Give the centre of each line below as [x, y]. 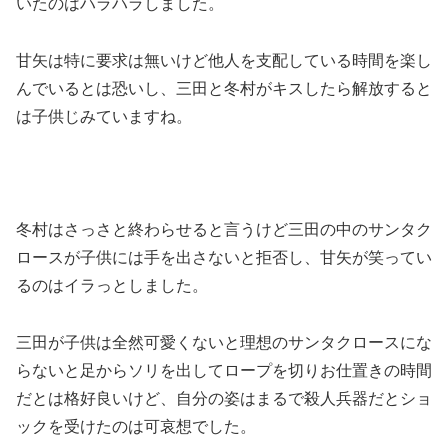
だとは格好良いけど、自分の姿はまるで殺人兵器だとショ [224, 398]
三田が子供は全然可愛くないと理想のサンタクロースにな [224, 342]
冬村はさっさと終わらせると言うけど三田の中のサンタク [224, 230]
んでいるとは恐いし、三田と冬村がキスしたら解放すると [224, 88]
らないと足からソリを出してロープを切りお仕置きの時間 [224, 370]
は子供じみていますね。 [104, 116]
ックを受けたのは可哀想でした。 [136, 426]
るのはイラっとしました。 [112, 286]
